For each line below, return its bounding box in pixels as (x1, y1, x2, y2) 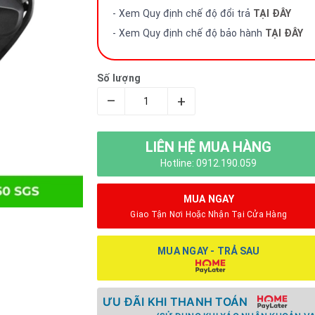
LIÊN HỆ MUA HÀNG (146, 138, 272, 155)
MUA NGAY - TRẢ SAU (157, 245, 260, 257)
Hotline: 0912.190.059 (160, 157, 257, 169)
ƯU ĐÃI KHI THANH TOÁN (103, 295, 248, 309)
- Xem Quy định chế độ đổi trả (112, 8, 253, 19)
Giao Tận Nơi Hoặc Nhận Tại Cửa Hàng (130, 209, 288, 219)
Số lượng (97, 72, 141, 84)
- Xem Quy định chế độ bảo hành (112, 27, 265, 39)
